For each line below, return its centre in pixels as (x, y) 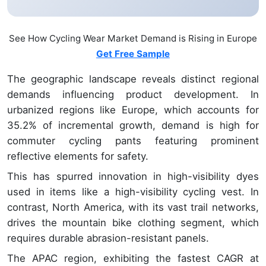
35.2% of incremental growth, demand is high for (133, 126)
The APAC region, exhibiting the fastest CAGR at (133, 259)
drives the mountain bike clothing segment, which (133, 223)
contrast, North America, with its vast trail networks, (133, 208)
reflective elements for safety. (78, 156)
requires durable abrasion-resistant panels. (108, 238)
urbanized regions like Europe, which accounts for (133, 110)
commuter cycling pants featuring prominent (133, 141)
